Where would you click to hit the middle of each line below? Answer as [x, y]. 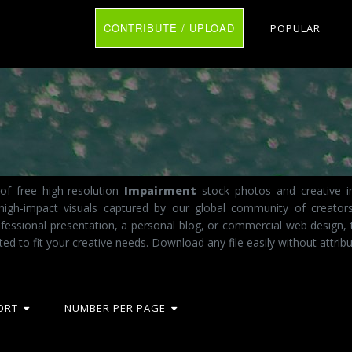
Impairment [160, 190]
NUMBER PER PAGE [115, 308]
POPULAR [295, 28]
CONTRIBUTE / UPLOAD [169, 28]
